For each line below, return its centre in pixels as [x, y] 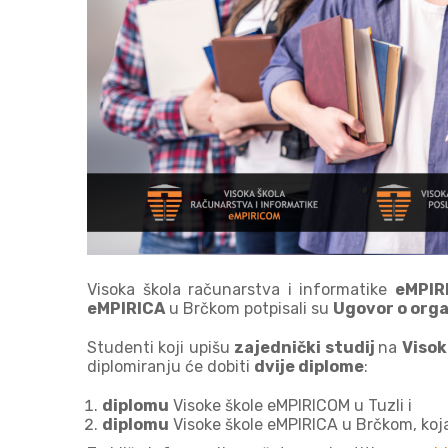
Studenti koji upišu [161, 347]
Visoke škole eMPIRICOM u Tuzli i [290, 405]
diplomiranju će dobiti [170, 366]
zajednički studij [306, 347]
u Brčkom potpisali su [249, 308]
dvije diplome [309, 366]
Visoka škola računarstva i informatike [241, 289]
